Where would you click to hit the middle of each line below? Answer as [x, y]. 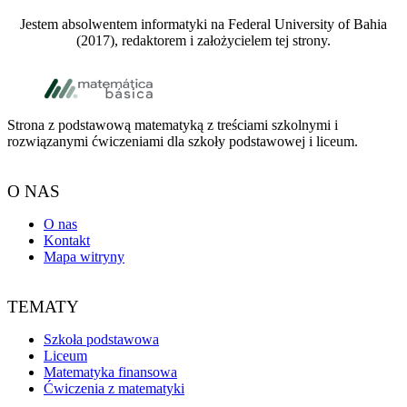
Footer [38, 75]
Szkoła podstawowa [101, 339]
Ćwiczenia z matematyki [114, 388]
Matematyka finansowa [110, 372]
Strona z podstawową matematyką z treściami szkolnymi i [173, 125]
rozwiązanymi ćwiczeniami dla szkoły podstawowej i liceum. [183, 142]
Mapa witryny [84, 257]
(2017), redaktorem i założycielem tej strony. [203, 41]
